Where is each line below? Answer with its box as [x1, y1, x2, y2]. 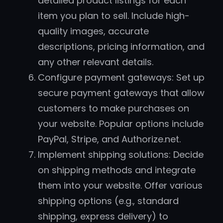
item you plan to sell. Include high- [38, 9, 190, 22]
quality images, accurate [38, 25, 149, 38]
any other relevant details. [38, 56, 153, 69]
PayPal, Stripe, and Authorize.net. [38, 133, 181, 146]
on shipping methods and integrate [38, 164, 196, 177]
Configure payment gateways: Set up [38, 71, 205, 84]
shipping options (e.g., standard [38, 195, 179, 208]
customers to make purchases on [38, 102, 189, 115]
